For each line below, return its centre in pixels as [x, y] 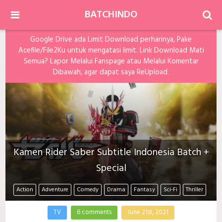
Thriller [194, 190]
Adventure [55, 190]
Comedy [88, 190]
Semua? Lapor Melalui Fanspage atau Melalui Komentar [111, 61]
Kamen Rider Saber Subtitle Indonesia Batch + [111, 153]
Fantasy [144, 190]
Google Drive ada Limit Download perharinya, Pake [111, 40]
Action [25, 190]
